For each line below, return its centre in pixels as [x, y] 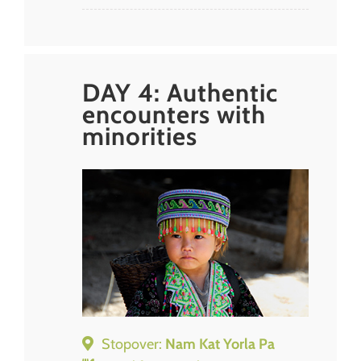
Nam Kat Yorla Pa [220, 344]
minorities [140, 136]
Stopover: [133, 344]
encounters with [174, 114]
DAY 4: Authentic [180, 92]
